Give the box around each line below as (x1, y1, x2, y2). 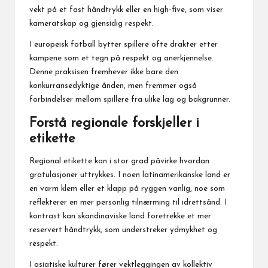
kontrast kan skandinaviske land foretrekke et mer (29, 212, 211, 221)
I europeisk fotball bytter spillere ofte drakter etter (29, 41, 218, 49)
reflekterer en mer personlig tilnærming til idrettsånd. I (29, 199, 227, 207)
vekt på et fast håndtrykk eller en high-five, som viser (29, 6, 223, 14)
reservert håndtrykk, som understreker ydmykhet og (29, 226, 217, 234)
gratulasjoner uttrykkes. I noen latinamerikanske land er (29, 171, 230, 179)
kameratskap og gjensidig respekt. (29, 20, 154, 28)
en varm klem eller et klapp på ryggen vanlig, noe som (29, 185, 225, 193)
